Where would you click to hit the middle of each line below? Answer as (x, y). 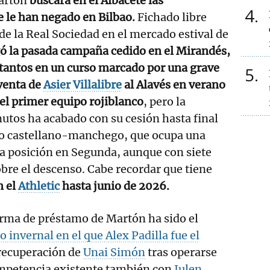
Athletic (39, 186)
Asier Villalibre (83, 84)
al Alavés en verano (174, 84)
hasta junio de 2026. (115, 186)
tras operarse (181, 252)
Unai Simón (114, 252)
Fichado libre (172, 17)
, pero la (165, 101)
